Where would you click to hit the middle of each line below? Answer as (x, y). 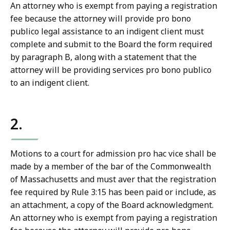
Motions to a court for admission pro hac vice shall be (113, 154)
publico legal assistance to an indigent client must (107, 32)
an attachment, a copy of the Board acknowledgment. (112, 205)
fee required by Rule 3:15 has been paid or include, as (113, 192)
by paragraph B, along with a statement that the (103, 57)
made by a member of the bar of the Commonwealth (111, 167)
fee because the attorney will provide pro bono (101, 19)
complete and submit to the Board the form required (111, 44)
